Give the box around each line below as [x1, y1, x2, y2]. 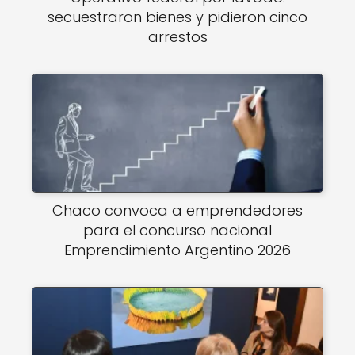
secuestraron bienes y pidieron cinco [48, 7, 307, 28]
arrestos [147, 27, 208, 48]
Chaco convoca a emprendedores [52, 200, 303, 220]
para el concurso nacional [83, 219, 272, 240]
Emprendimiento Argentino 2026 [64, 239, 291, 260]
